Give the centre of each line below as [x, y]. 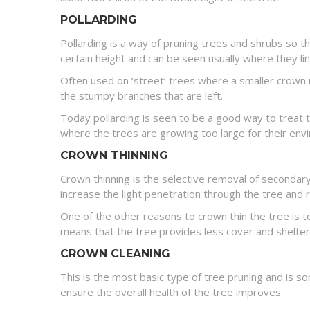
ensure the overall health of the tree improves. [172, 292]
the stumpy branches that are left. [142, 95]
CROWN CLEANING [115, 254]
